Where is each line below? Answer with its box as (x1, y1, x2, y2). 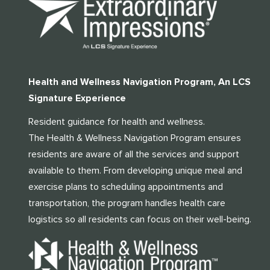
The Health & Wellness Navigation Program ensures (28, 131, 241, 144)
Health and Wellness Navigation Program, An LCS (28, 75, 251, 88)
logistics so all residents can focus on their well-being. (28, 213, 251, 225)
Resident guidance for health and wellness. (28, 115, 205, 128)
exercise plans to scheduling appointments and (28, 180, 223, 193)
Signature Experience (28, 92, 126, 104)
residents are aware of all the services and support (28, 148, 239, 160)
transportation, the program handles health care (28, 196, 225, 209)
